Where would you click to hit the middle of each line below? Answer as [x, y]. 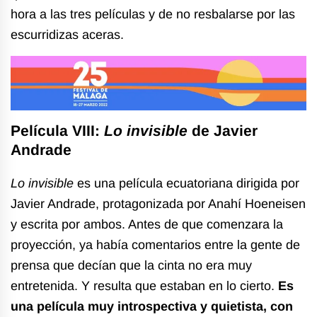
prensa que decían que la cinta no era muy [131, 265]
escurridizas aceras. [69, 35]
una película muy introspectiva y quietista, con [152, 306]
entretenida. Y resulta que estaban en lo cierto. [144, 286]
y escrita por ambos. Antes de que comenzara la [147, 224]
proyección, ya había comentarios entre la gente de [155, 244]
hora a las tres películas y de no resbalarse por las [153, 15]
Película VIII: [57, 130]
